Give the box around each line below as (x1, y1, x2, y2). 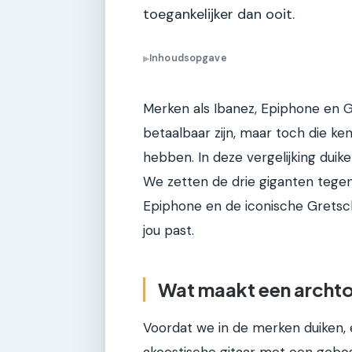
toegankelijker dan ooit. (143, 5, 295, 24)
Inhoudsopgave (149, 52, 227, 65)
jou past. (143, 222, 194, 240)
